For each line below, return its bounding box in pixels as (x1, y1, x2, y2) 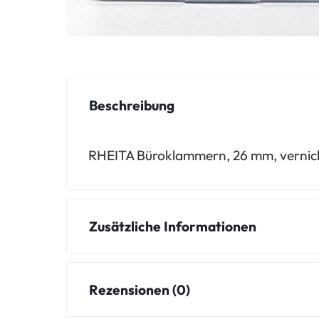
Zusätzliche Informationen (89, 217, 257, 235)
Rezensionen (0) (89, 281, 191, 298)
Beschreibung (89, 96, 175, 114)
